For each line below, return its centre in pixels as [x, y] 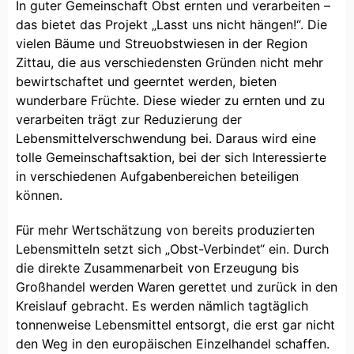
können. [39, 196]
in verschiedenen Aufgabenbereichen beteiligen [157, 177]
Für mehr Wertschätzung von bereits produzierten [165, 230]
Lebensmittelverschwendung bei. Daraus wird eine [166, 139]
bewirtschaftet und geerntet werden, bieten [146, 82]
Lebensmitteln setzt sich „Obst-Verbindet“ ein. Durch [172, 249]
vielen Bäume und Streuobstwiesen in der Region [162, 44]
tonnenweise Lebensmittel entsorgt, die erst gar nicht [175, 325]
